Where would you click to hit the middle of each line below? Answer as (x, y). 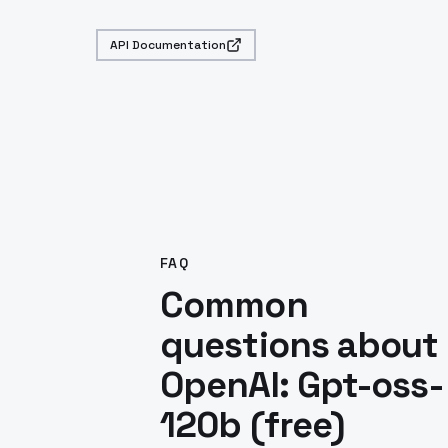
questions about (299, 345)
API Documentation (168, 45)
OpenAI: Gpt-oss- (301, 385)
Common (234, 305)
